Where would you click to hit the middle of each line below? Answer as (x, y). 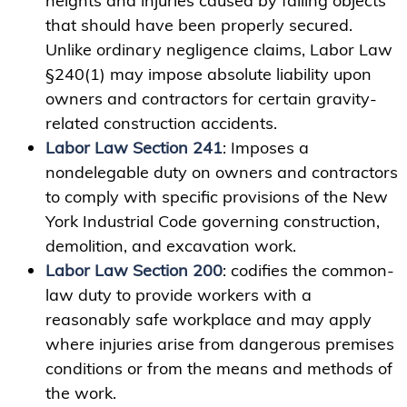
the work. (81, 393)
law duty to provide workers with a (179, 295)
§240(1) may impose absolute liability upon (208, 74)
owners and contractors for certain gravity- (211, 99)
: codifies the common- (308, 271)
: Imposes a (266, 148)
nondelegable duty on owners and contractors (222, 173)
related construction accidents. (164, 124)
